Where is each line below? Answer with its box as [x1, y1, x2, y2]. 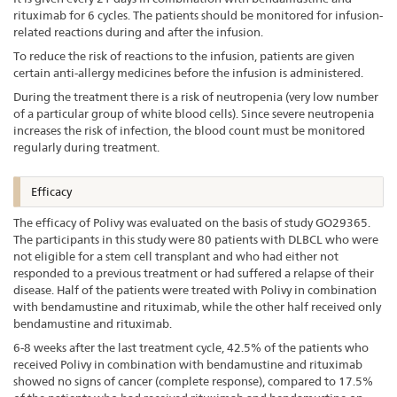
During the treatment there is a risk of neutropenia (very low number [13, 89, 378, 104]
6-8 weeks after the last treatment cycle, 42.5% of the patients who [13, 340, 369, 355]
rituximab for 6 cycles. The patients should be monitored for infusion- [13, 7, 383, 22]
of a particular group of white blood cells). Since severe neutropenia [13, 105, 374, 121]
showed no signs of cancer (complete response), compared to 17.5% [13, 374, 373, 389]
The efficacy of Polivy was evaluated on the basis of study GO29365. [13, 215, 370, 230]
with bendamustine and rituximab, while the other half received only [13, 300, 381, 315]
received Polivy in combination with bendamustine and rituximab [13, 357, 362, 372]
